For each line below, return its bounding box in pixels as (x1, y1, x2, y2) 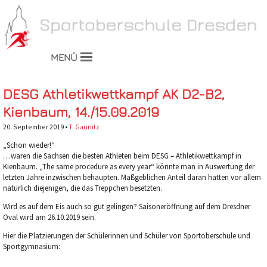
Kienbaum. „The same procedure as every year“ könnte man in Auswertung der (2, 162, 254, 172)
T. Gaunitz (68, 122, 100, 131)
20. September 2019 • (2, 122, 69, 131)
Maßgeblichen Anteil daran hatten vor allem (120, 172, 261, 182)
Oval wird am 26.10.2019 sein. (2, 212, 96, 222)
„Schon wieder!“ (2, 140, 55, 150)
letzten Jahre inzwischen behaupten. (2, 172, 121, 182)
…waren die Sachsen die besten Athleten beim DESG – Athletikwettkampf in (2, 151, 241, 161)
